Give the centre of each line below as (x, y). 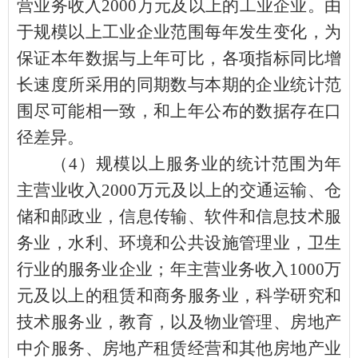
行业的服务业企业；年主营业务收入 (153, 269)
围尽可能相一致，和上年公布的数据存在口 (179, 111)
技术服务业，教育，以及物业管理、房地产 (179, 322)
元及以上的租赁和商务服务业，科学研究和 (179, 295)
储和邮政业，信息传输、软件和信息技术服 (179, 216)
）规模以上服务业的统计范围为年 (209, 163)
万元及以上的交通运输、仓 (239, 190)
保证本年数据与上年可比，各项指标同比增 (179, 58)
